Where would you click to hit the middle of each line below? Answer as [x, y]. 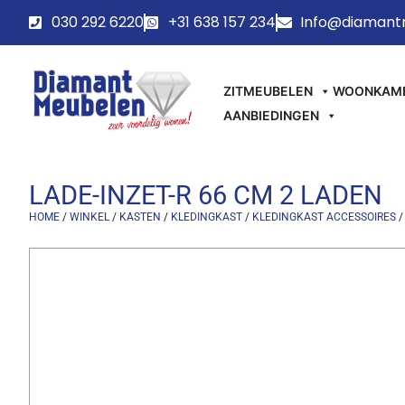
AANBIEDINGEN [272, 115]
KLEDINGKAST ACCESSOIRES [324, 217]
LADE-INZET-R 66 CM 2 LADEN [206, 196]
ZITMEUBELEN [268, 90]
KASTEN [140, 217]
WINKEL [89, 217]
